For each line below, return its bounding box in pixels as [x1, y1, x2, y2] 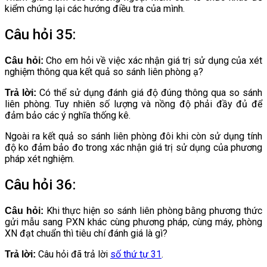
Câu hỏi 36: [5, 176, 76, 193]
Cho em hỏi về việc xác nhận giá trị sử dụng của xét [46, 55, 263, 67]
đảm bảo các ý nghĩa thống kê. [5, 110, 131, 122]
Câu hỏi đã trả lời [38, 248, 110, 260]
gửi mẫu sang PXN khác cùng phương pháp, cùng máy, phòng [5, 216, 262, 228]
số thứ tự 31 [110, 248, 162, 260]
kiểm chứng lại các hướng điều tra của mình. [5, 3, 185, 15]
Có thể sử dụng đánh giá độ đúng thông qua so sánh [39, 87, 263, 99]
